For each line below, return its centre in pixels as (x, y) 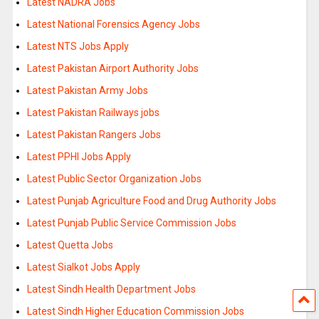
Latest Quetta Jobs (70, 245)
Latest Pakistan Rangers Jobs (94, 134)
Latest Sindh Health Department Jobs (111, 289)
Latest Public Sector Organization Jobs (114, 178)
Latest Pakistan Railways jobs (93, 112)
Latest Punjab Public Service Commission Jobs (131, 223)
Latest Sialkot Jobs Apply (83, 267)
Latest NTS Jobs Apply (78, 46)
